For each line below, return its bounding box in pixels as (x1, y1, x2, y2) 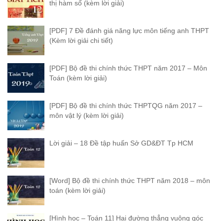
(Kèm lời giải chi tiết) (49, 36, 113, 44)
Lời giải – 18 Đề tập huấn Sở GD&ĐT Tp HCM (49, 139, 193, 147)
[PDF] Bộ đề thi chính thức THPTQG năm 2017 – (49, 101, 202, 110)
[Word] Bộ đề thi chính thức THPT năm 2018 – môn (49, 176, 210, 184)
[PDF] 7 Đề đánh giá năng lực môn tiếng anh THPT (49, 26, 209, 35)
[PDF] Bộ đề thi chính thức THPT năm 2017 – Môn (49, 64, 207, 72)
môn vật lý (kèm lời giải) (49, 111, 124, 119)
